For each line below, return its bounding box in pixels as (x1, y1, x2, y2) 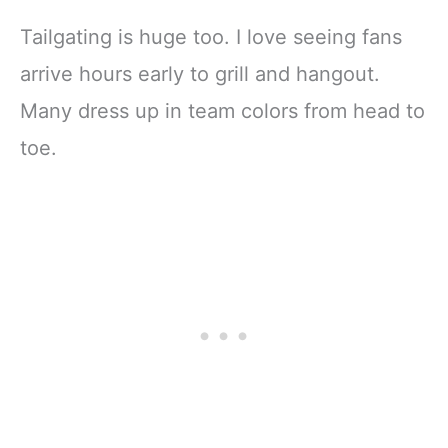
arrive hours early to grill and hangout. (20, 62, 380, 87)
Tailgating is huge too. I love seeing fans (20, 25, 402, 50)
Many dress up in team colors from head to (20, 99, 425, 124)
